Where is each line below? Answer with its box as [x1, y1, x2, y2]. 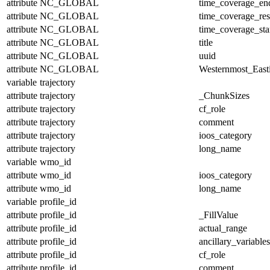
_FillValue [199, 209, 238, 220]
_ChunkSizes [199, 90, 250, 101]
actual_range [199, 222, 247, 233]
